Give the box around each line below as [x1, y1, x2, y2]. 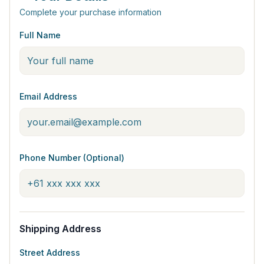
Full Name [19, 30, 61, 40]
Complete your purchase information [19, 7, 161, 17]
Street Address [19, 247, 80, 258]
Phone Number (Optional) [19, 153, 124, 163]
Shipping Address [19, 223, 101, 235]
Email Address [19, 91, 77, 101]
